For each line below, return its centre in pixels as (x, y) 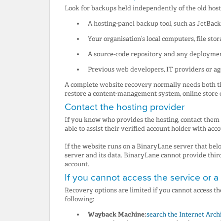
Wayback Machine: (117, 215)
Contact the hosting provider (125, 107)
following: (79, 199)
